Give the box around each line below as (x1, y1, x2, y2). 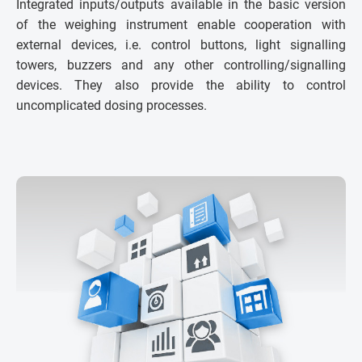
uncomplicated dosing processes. (16, 97, 207, 113)
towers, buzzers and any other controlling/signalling (16, 57, 346, 73)
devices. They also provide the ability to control (16, 77, 346, 93)
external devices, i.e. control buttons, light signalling (16, 36, 346, 53)
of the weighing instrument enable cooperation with (16, 16, 346, 32)
